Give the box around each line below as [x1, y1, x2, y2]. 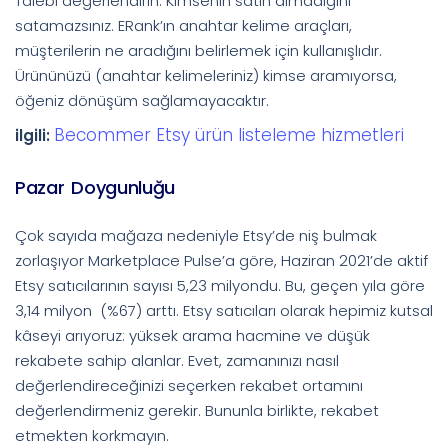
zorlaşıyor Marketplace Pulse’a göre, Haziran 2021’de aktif [15, 249, 428, 271]
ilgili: [15, 124, 54, 146]
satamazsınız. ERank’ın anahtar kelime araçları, [15, 14, 352, 36]
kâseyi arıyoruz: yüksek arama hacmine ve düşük [15, 324, 370, 346]
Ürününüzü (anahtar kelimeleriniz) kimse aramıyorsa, [15, 64, 397, 86]
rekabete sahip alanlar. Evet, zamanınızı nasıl [15, 349, 339, 371]
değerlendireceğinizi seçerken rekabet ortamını [15, 374, 363, 396]
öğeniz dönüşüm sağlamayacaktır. [15, 89, 269, 111]
